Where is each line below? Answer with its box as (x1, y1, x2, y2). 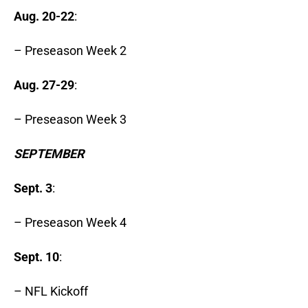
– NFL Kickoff (14, 284, 88, 299)
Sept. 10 (14, 250, 59, 265)
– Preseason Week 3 (14, 112, 126, 127)
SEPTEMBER (14, 146, 85, 162)
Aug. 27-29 (14, 78, 74, 93)
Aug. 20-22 (14, 9, 74, 24)
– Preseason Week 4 (14, 215, 126, 230)
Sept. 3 (14, 181, 52, 196)
